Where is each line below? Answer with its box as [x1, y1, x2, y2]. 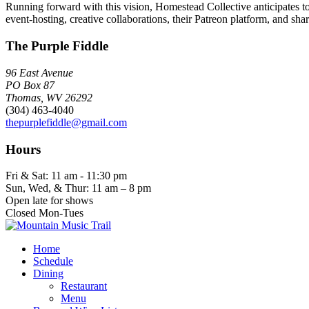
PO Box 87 [6, 79, 54, 91]
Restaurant [61, 280, 107, 292]
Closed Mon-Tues [6, 207, 83, 219]
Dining [33, 268, 63, 280]
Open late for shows [6, 195, 93, 207]
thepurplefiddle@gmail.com [6, 116, 127, 128]
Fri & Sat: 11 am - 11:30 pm [6, 170, 127, 182]
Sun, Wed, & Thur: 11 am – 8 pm [6, 182, 151, 195]
